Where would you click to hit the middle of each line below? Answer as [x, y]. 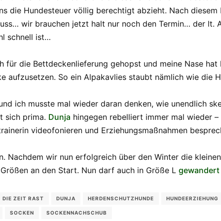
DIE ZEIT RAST [23, 198]
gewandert [199, 170]
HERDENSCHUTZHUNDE [121, 198]
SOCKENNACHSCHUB [77, 212]
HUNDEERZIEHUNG [192, 198]
